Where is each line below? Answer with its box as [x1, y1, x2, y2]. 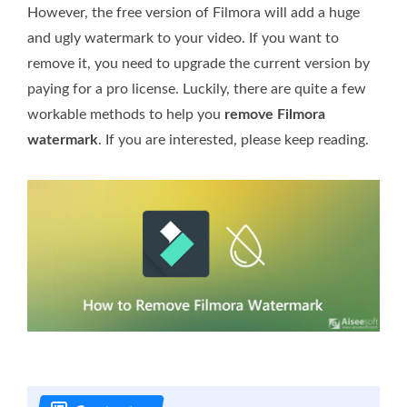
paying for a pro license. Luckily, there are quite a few [27, 81, 366, 96]
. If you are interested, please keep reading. [98, 132, 369, 147]
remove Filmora [224, 106, 325, 122]
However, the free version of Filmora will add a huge [27, 5, 360, 20]
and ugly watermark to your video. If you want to [27, 30, 339, 45]
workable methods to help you [27, 106, 224, 122]
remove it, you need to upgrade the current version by [27, 55, 370, 71]
